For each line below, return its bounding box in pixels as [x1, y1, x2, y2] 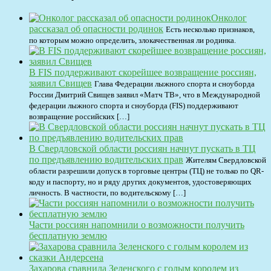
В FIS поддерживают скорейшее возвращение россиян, [29, 67, 256, 77]
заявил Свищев [29, 77, 92, 88]
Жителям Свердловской [186, 155, 266, 165]
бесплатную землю [29, 230, 107, 241]
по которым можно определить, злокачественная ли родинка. [29, 35, 236, 45]
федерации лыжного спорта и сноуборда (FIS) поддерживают [29, 100, 238, 110]
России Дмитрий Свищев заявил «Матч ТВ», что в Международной [29, 90, 260, 99]
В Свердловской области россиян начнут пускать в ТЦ [29, 143, 256, 154]
